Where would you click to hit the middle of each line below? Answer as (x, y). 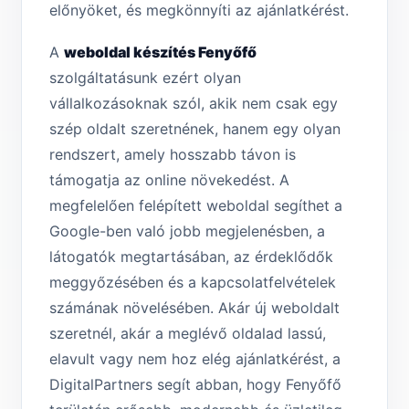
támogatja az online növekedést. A (169, 180)
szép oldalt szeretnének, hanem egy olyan (195, 129)
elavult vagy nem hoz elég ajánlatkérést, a (195, 359)
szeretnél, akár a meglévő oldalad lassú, (188, 334)
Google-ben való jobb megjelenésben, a (187, 231)
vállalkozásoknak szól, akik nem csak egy (194, 104)
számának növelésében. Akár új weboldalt (194, 308)
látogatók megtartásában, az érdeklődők (191, 257)
